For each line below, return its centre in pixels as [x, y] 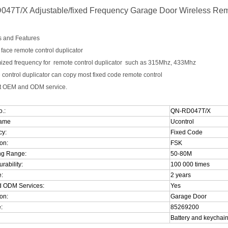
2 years [180, 175]
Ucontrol [183, 122]
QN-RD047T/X [190, 111]
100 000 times [191, 164]
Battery [180, 218]
